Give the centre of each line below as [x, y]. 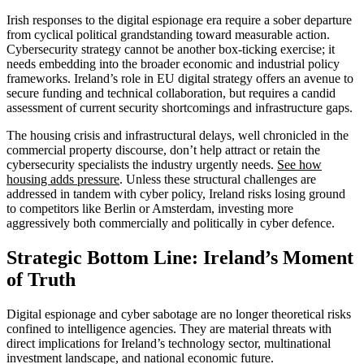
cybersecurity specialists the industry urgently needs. [142, 164]
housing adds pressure [63, 179]
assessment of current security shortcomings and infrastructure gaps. [180, 107]
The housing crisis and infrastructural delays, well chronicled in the [178, 135]
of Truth [41, 279]
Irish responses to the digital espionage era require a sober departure [179, 19]
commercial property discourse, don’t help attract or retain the [163, 149]
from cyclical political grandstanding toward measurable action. [168, 34]
